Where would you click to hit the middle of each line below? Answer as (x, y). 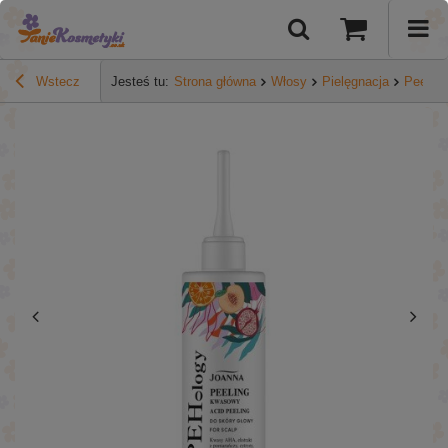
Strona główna (215, 82)
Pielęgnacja (355, 82)
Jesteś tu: (140, 82)
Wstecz (56, 82)
